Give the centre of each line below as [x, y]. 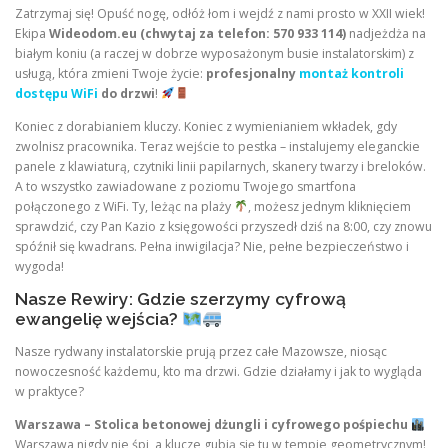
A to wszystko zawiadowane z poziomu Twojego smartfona [185, 187]
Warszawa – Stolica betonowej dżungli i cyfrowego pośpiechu [213, 425]
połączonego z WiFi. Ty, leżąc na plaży [124, 207]
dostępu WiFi [56, 94]
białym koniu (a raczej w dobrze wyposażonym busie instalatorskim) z [214, 54]
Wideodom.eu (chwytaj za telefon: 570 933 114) [197, 34]
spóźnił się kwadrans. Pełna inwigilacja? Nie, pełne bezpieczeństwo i [212, 247]
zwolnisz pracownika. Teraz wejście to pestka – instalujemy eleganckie [217, 147]
